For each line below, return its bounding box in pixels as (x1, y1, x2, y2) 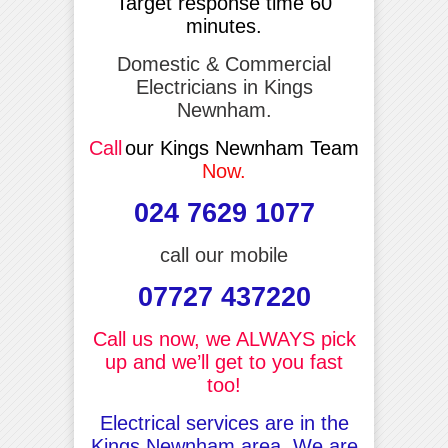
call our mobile (160, 243, 288, 266)
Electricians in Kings (135, 75, 313, 98)
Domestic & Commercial (117, 52, 331, 75)
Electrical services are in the (99, 411, 349, 434)
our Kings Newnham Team (125, 136, 359, 159)
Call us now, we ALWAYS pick (92, 327, 356, 350)
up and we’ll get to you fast (105, 350, 343, 373)
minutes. (186, 14, 262, 37)
